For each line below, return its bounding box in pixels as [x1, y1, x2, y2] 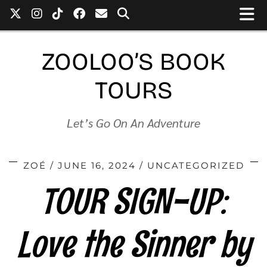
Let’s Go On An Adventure [67, 115, 200, 131]
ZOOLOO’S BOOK [42, 48, 225, 76]
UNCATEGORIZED [147, 160, 244, 171]
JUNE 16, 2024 [57, 160, 136, 171]
